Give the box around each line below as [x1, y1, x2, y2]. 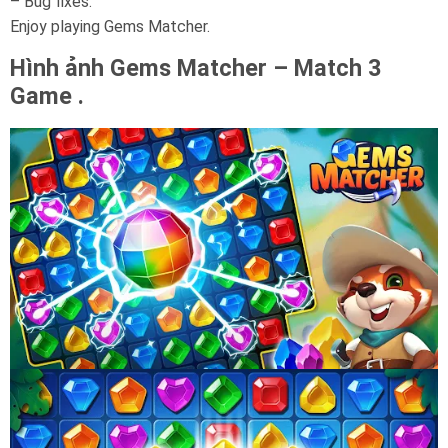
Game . [10, 82, 84, 110]
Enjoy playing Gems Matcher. [10, 17, 210, 36]
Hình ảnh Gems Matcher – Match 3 [10, 54, 381, 82]
